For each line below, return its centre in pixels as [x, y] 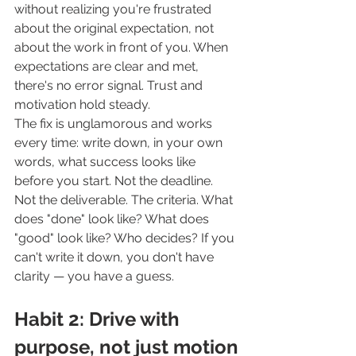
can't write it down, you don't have [116, 257]
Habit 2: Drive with [99, 319]
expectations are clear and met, [108, 67]
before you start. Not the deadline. [115, 181]
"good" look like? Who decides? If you [126, 238]
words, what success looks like [106, 162]
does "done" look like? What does [113, 219]
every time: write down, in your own [120, 143]
